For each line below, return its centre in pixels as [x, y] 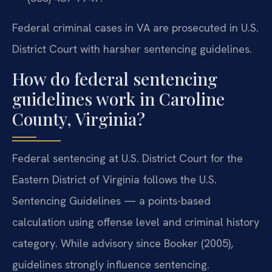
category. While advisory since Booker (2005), [123, 243]
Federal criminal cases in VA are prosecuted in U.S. [135, 28]
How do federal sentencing [115, 78]
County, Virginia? [79, 118]
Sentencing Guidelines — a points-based [111, 200]
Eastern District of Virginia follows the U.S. [114, 179]
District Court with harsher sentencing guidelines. [132, 49]
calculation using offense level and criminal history [136, 222]
